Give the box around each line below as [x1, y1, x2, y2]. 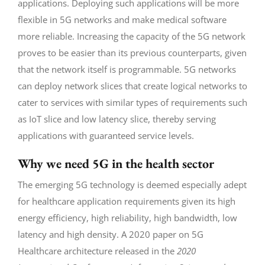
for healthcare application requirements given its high [17, 195, 235, 207]
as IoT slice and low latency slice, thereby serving [17, 112, 216, 125]
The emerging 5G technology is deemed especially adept [17, 178, 247, 190]
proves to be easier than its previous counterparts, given [17, 46, 247, 59]
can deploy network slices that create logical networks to [17, 79, 247, 92]
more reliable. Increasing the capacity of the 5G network [17, 30, 245, 42]
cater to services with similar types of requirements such [17, 96, 247, 108]
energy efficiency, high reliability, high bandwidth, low [17, 211, 237, 224]
